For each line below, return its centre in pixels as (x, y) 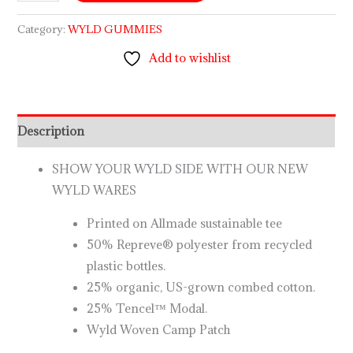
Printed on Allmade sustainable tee (184, 223)
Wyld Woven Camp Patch (158, 329)
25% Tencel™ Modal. (147, 308)
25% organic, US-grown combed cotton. (201, 286)
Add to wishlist (190, 57)
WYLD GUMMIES (115, 30)
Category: (43, 30)
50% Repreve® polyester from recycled (199, 244)
